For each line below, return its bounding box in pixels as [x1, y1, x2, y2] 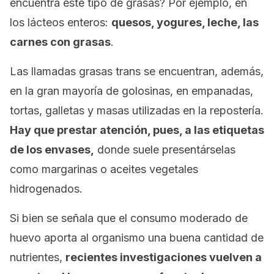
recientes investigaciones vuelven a [65, 251, 262, 264]
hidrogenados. [10, 182, 83, 195]
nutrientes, [10, 251, 65, 264]
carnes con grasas [10, 35, 111, 48]
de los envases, [10, 143, 94, 156]
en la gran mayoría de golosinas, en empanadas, [10, 84, 253, 97]
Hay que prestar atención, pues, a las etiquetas [10, 124, 264, 136]
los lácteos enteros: [10, 16, 111, 29]
